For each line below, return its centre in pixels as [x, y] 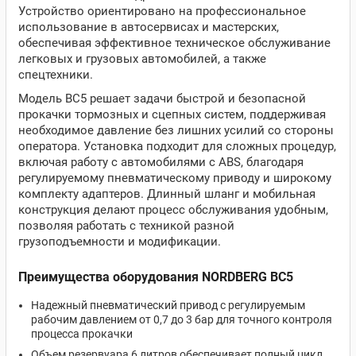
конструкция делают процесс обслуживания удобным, [173, 210]
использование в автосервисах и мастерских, [149, 27]
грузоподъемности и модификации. [120, 242]
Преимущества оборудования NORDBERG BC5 [156, 277]
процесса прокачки [82, 334]
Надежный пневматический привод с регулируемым [168, 305]
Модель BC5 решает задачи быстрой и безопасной [162, 99]
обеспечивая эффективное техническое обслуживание [174, 43]
